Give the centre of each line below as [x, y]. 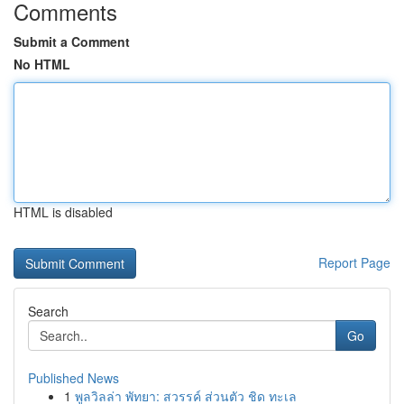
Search [48, 311]
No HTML [42, 64]
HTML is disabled [63, 212]
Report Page [354, 262]
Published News [73, 378]
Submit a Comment [72, 41]
